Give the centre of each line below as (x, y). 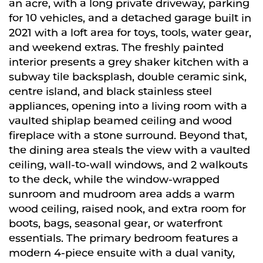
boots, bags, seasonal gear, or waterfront (116, 224)
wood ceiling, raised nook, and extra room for (127, 209)
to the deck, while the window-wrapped (114, 180)
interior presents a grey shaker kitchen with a (129, 62)
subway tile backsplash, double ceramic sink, (128, 77)
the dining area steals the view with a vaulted (129, 150)
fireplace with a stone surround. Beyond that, (128, 136)
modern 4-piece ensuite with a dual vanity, (122, 253)
